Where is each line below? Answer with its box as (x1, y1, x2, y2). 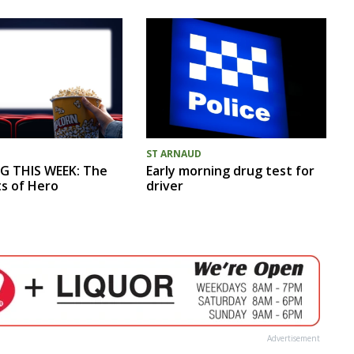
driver (145, 177, 183, 195)
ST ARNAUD (145, 147, 201, 161)
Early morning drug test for (145, 162, 314, 180)
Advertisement (266, 332, 320, 344)
